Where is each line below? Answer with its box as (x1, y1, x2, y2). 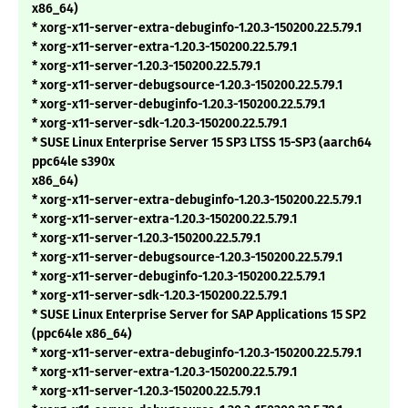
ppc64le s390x (32, 154, 115, 170)
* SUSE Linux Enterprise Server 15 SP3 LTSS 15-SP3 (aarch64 (32, 135, 372, 151)
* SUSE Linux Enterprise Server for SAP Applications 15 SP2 (32, 307, 366, 323)
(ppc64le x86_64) (32, 326, 132, 342)
